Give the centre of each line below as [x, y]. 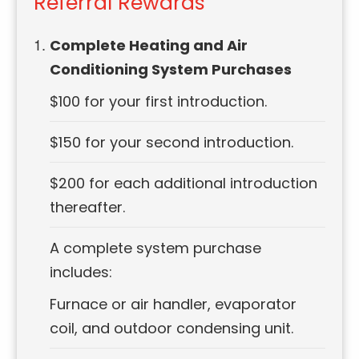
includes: [81, 272]
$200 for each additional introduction [184, 184]
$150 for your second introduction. [172, 143]
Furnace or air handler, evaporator [173, 305]
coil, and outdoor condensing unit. [172, 329]
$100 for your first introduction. [159, 102]
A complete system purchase [156, 248]
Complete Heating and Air [149, 46]
